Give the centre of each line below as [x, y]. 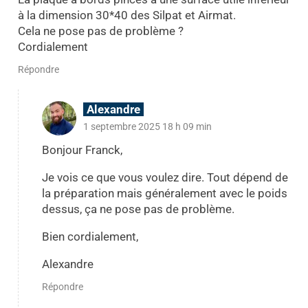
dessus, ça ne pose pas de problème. [138, 209]
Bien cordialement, [90, 237]
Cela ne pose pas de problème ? [100, 31]
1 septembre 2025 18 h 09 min [147, 127]
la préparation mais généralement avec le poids [164, 194]
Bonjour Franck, [82, 150]
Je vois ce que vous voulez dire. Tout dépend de [165, 178]
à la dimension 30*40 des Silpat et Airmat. [126, 15]
